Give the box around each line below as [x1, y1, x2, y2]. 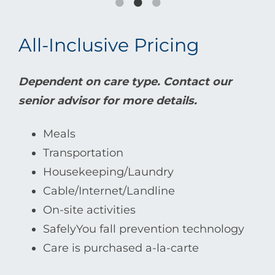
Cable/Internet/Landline [43, 184, 175, 198]
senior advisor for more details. [18, 94, 197, 108]
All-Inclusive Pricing [18, 33, 199, 56]
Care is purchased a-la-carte [43, 241, 199, 255]
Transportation [43, 145, 123, 160]
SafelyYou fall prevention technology [43, 222, 244, 236]
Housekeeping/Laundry [43, 165, 174, 179]
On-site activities [43, 203, 136, 217]
